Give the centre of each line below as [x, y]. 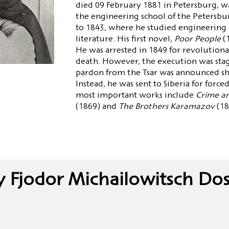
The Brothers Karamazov [167, 107]
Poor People [198, 39]
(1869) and [97, 107]
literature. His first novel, [125, 39]
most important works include [135, 96]
